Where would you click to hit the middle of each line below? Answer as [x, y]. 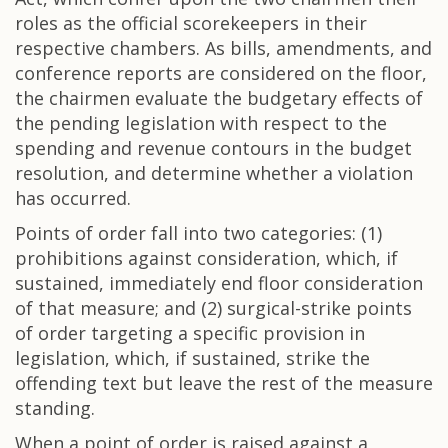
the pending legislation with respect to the [201, 123]
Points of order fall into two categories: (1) [198, 233]
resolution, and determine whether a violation [214, 173]
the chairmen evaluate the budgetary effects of [219, 98]
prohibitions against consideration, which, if [206, 258]
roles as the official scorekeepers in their [191, 23]
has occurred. [73, 198]
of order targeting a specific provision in [190, 333]
